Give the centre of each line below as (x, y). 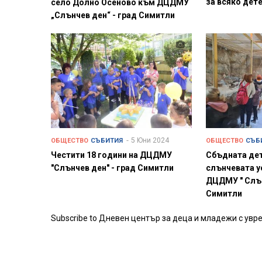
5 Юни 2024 (150, 141)
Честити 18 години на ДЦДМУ (111, 155)
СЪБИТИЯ (107, 141)
